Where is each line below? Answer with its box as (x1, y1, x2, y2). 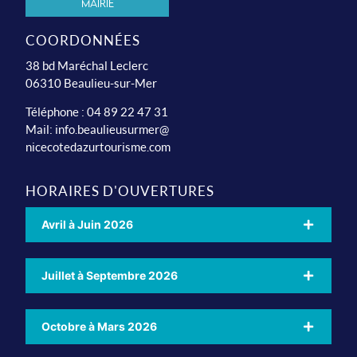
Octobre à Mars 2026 (41, 319, 158, 333)
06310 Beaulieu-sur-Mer (25, 75, 158, 90)
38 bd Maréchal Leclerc (25, 57, 149, 73)
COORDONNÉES (25, 31, 141, 49)
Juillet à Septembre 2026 (41, 268, 178, 282)
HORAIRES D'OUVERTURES (25, 182, 215, 199)
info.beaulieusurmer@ (55, 122, 170, 137)
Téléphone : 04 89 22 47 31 (25, 104, 169, 120)
